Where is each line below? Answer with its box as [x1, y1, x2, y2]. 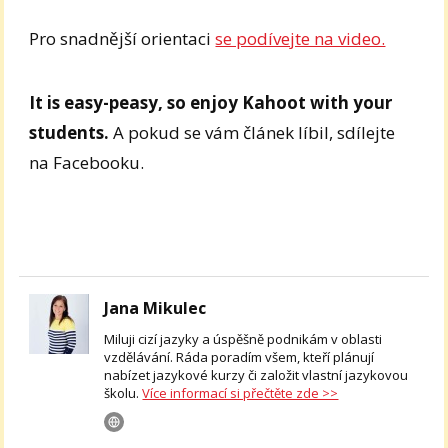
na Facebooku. [29, 151, 145, 174]
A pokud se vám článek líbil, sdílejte [113, 121, 396, 144]
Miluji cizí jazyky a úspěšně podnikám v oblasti [104, 330, 383, 348]
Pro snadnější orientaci [29, 27, 216, 50]
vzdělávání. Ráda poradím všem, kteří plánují [104, 348, 375, 366]
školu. [104, 384, 143, 402]
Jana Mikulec [104, 297, 207, 319]
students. [29, 121, 114, 144]
